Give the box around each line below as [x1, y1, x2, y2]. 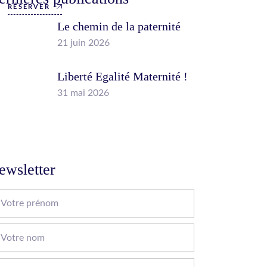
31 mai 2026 [57, 88, 110, 98]
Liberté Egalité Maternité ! [57, 70, 188, 83]
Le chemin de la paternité [57, 20, 181, 33]
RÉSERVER [8, 4, 50, 11]
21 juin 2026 [57, 38, 110, 48]
